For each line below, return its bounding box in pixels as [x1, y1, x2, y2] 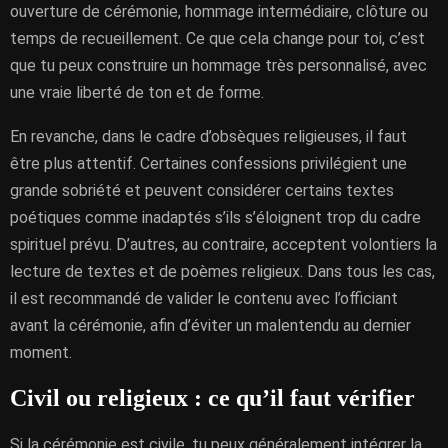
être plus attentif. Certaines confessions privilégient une [10, 154, 407, 173]
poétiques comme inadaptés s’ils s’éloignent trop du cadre [10, 208, 421, 227]
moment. [10, 343, 72, 362]
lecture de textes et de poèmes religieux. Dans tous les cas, [10, 262, 435, 281]
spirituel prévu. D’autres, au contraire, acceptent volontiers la [10, 235, 437, 254]
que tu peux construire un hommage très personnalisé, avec [10, 56, 427, 75]
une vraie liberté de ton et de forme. [10, 83, 264, 102]
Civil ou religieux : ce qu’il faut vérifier [10, 385, 415, 411]
